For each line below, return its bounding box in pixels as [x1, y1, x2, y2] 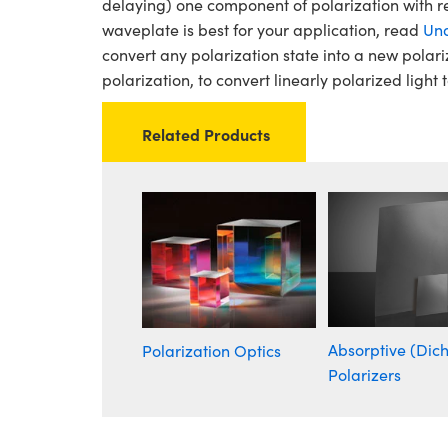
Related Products [142, 123, 270, 146]
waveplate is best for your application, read [102, 19, 423, 41]
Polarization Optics [142, 339, 281, 361]
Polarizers [328, 364, 401, 386]
